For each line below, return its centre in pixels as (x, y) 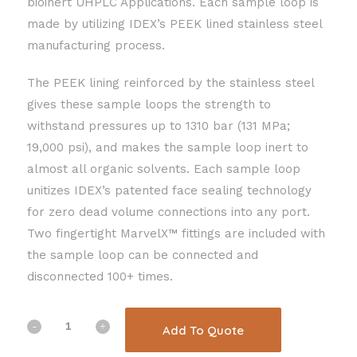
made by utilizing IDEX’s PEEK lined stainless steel (175, 24)
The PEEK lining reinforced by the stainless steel (171, 83)
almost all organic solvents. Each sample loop (164, 169)
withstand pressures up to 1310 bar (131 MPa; (159, 126)
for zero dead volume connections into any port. (169, 212)
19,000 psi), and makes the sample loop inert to (168, 148)
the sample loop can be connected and (143, 255)
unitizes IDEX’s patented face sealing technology (169, 191)
